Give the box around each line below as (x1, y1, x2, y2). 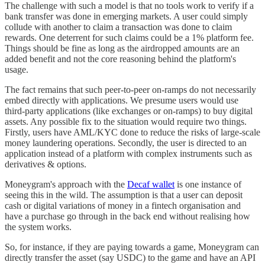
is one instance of (174, 179, 241, 189)
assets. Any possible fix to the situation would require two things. (5, 116, 247, 127)
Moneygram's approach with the (5, 179, 127, 189)
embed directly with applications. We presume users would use (5, 95, 238, 105)
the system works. (5, 221, 72, 232)
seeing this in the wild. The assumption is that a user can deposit (5, 189, 243, 200)
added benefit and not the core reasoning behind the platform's (5, 53, 236, 64)
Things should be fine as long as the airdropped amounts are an (5, 43, 240, 53)
